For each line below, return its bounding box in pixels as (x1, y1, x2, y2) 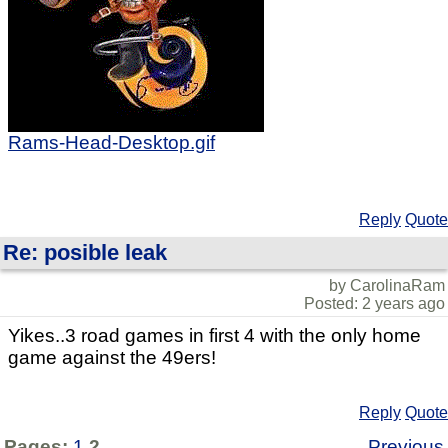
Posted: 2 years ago (304, 294, 445, 312)
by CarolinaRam (329, 276, 445, 294)
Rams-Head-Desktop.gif (8, 131, 215, 153)
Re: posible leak (3, 239, 167, 265)
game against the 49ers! (8, 346, 216, 368)
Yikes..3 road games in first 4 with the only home (8, 324, 421, 346)
